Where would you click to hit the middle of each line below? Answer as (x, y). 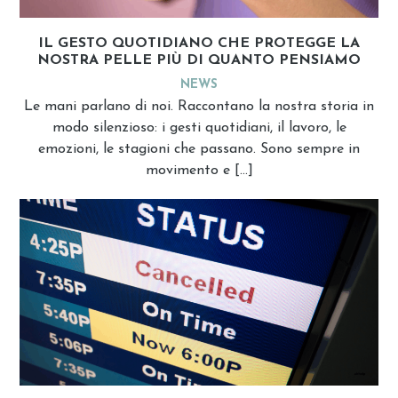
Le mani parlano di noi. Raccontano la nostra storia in (199, 106)
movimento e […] (199, 170)
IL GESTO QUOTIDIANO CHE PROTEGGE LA (199, 43)
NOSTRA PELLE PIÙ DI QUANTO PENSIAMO (199, 60)
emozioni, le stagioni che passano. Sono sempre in (199, 149)
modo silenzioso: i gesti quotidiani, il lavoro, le (199, 127)
